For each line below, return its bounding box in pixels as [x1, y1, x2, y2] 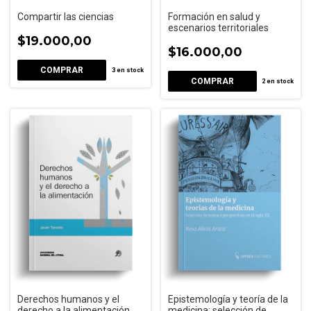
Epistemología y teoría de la [167, 293, 288, 305]
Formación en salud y [167, 10, 260, 22]
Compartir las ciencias [17, 10, 114, 22]
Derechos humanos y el [17, 293, 119, 305]
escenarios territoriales [167, 22, 269, 33]
